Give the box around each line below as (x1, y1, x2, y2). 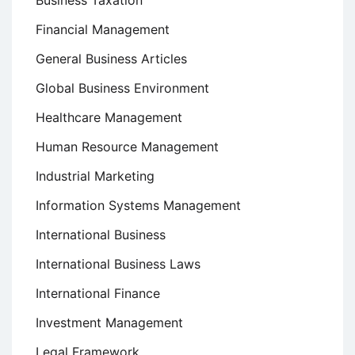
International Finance (36, 285, 160, 302)
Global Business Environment (36, 80, 209, 97)
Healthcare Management (36, 109, 182, 126)
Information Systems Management (36, 197, 241, 214)
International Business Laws (36, 256, 200, 273)
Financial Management (36, 21, 170, 38)
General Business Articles (36, 51, 187, 67)
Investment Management (36, 315, 183, 331)
